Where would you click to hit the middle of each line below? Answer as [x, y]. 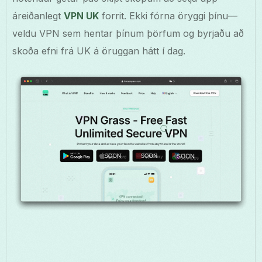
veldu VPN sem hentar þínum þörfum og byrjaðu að [128, 34]
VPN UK [82, 16]
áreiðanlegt [38, 16]
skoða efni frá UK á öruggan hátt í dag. [99, 51]
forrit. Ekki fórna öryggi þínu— [168, 16]
